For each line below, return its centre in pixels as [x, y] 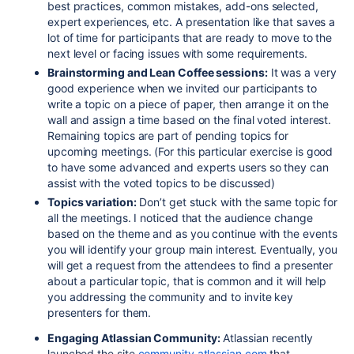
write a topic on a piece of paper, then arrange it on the [188, 104]
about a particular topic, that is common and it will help [187, 281]
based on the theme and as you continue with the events [192, 233]
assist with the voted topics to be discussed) [162, 183]
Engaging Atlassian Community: [134, 337]
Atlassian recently [266, 337]
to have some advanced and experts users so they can [188, 167]
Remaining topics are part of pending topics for [168, 135]
